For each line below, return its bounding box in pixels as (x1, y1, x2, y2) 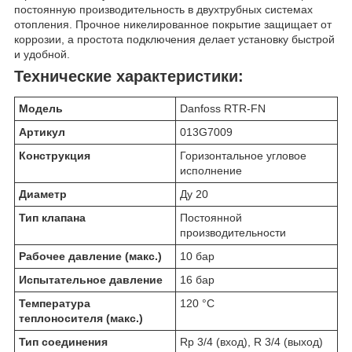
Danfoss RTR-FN (180, 102, 266, 115)
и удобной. (14, 47, 70, 60)
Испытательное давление (19, 273, 163, 287)
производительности (180, 226, 286, 240)
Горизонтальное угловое (180, 149, 306, 163)
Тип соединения (19, 335, 108, 349)
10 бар (180, 250, 214, 263)
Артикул (19, 126, 65, 139)
